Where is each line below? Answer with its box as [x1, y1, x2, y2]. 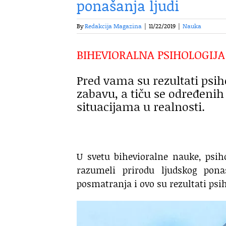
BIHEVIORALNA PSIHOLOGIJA [77, 46, 225, 63]
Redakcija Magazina [85, 22, 142, 30]
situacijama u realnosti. [77, 98, 205, 115]
